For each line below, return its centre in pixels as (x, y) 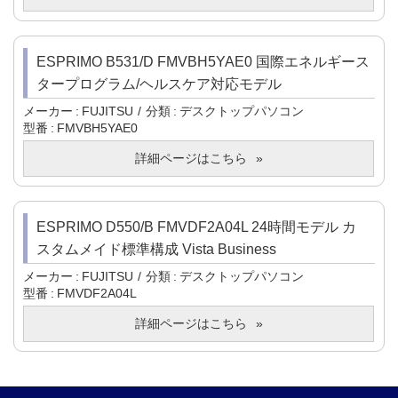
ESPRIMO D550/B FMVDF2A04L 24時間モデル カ (196, 227)
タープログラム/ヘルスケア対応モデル (159, 84)
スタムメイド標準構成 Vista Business (156, 250)
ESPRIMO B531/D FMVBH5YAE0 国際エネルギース (203, 62)
